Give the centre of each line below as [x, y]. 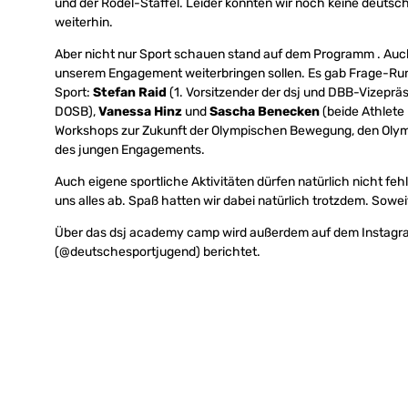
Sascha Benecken [265, 111]
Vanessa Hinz [140, 111]
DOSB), [76, 111]
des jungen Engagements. [130, 149]
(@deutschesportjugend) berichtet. [158, 251]
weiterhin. [84, 22]
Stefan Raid [130, 92]
